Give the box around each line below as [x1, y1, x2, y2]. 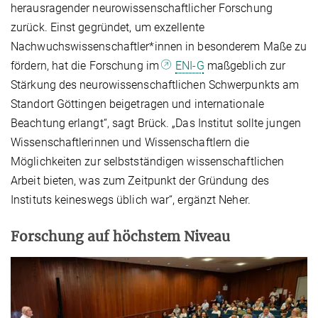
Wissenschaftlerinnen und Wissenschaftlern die [11, 135, 250, 149]
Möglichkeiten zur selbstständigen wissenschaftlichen [11, 154, 285, 168]
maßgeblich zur [204, 58, 286, 72]
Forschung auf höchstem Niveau [11, 227, 230, 245]
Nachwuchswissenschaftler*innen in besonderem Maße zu [11, 39, 307, 53]
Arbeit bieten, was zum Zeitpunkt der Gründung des [11, 173, 269, 187]
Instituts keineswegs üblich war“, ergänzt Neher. [11, 192, 251, 207]
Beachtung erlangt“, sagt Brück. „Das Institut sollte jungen [11, 116, 301, 130]
